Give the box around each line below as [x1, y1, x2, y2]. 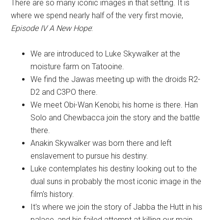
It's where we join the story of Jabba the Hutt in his [30, 202, 203, 212]
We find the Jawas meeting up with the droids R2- [30, 75, 201, 84]
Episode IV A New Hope [11, 24, 92, 33]
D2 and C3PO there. [30, 87, 98, 97]
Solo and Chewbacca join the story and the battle [30, 113, 200, 123]
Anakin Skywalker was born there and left [30, 138, 172, 148]
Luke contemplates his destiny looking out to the [30, 164, 197, 174]
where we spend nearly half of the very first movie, [11, 11, 184, 21]
